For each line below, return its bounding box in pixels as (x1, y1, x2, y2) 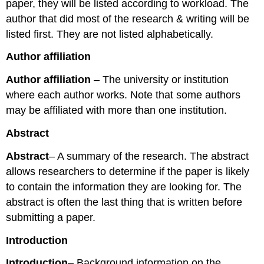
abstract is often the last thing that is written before (6, 196, 243, 208)
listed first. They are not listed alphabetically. (6, 28, 214, 40)
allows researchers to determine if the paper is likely (6, 165, 250, 177)
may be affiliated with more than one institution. (6, 104, 227, 117)
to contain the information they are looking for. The (6, 180, 242, 193)
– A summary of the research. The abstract (49, 150, 249, 162)
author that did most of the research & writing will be (6, 12, 250, 25)
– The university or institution (94, 74, 229, 86)
